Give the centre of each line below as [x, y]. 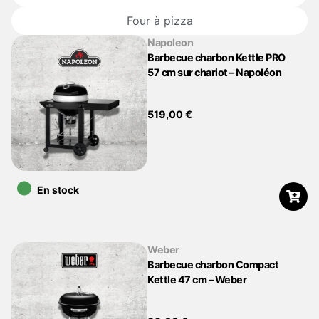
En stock [58, 190]
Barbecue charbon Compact [213, 265]
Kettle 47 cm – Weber [197, 280]
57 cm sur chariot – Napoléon [215, 72]
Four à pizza [159, 21]
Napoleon [171, 42]
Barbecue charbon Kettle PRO [216, 57]
